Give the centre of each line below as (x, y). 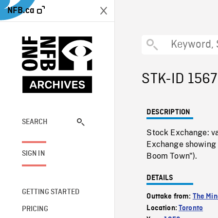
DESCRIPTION (169, 112)
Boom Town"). (172, 156)
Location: (163, 208)
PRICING (35, 209)
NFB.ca (21, 10)
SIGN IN (33, 154)
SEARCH (35, 122)
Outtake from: (170, 197)
